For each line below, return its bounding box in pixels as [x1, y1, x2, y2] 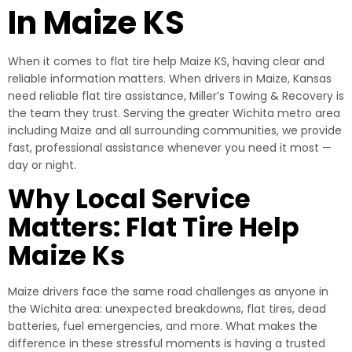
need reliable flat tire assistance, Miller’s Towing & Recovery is [8, 88, 344, 104]
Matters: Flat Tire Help [8, 209, 299, 246]
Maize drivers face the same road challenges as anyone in [8, 284, 328, 299]
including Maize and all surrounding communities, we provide [8, 123, 342, 138]
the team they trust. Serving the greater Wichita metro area [8, 105, 340, 121]
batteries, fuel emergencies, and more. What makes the [8, 318, 317, 334]
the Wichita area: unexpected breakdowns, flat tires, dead [8, 301, 326, 317]
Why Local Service [8, 181, 251, 218]
